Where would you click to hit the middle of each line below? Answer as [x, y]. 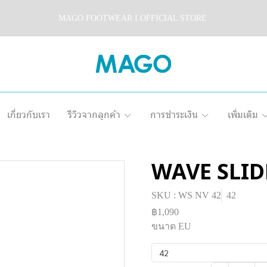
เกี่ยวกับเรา [29, 114]
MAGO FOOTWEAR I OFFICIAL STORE [133, 18]
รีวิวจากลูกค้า [94, 114]
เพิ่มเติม [243, 114]
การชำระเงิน [174, 114]
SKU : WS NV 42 [186, 195]
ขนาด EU [171, 226]
